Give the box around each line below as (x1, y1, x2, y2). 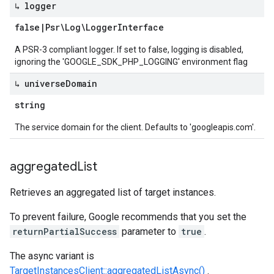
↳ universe (15, 78, 65, 89)
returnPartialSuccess (12, 226, 117, 237)
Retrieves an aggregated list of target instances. (10, 187, 216, 198)
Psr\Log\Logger (45, 21, 117, 33)
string (15, 99, 45, 111)
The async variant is (10, 250, 94, 262)
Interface (117, 21, 164, 33)
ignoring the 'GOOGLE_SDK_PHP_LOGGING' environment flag (15, 57, 248, 67)
